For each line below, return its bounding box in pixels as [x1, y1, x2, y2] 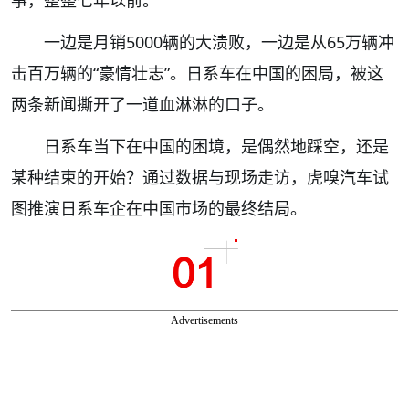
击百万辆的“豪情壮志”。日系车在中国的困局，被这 [11, 62, 383, 85]
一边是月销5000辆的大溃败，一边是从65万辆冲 [44, 31, 394, 54]
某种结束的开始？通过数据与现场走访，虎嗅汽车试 [11, 166, 389, 189]
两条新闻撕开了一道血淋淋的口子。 [11, 93, 274, 116]
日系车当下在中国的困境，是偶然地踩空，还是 [44, 135, 389, 158]
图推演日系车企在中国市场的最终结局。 [11, 197, 307, 220]
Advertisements [171, 314, 238, 328]
